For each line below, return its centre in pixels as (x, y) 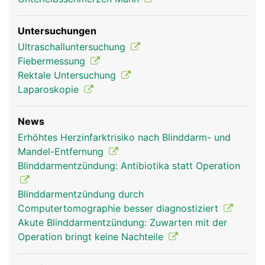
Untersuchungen (57, 31)
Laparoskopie (50, 89)
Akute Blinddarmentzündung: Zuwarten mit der (122, 222)
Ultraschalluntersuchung (73, 47)
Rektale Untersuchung (68, 75)
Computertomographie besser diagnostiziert (119, 208)
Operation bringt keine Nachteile (92, 237)
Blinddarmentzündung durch (81, 194)
